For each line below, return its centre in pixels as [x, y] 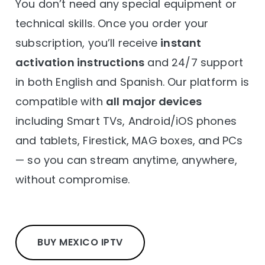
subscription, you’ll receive [88, 43]
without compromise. [73, 180]
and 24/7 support [194, 62]
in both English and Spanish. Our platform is [132, 82]
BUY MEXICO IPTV [80, 242]
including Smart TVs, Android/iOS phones [126, 121]
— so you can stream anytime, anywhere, [126, 160]
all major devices [153, 101]
